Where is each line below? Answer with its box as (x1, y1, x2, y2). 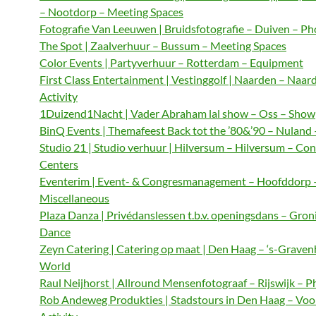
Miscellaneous (39, 191, 109, 205)
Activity (39, 90, 78, 103)
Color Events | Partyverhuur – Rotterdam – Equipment (39, 56, 303, 69)
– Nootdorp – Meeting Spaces (39, 5, 183, 18)
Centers (39, 157, 78, 171)
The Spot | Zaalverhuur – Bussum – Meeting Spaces (39, 39, 286, 52)
